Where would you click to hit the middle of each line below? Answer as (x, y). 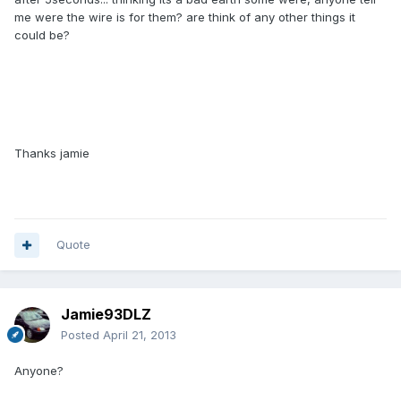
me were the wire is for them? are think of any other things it (185, 17)
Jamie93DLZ (106, 315)
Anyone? (39, 371)
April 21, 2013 (140, 335)
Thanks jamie (52, 154)
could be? (42, 35)
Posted (82, 335)
